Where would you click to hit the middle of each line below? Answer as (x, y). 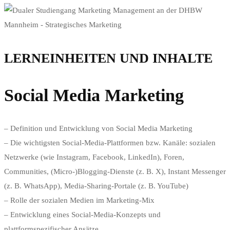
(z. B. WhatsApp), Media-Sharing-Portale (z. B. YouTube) (96, 186)
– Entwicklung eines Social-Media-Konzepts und (82, 215)
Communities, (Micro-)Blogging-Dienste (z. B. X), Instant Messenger (115, 172)
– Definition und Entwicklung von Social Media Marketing (98, 129)
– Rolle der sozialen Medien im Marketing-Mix (79, 200)
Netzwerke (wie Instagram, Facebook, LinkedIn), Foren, (94, 157)
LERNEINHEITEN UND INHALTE (108, 58)
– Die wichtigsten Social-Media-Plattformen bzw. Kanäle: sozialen (110, 143)
